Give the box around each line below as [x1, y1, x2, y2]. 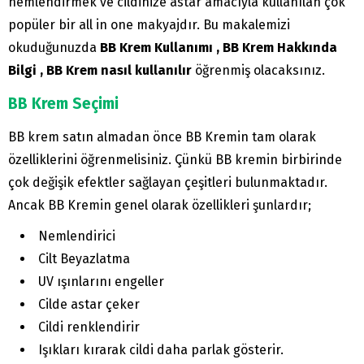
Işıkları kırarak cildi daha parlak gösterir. [38, 342, 284, 358]
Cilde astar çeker [38, 297, 140, 313]
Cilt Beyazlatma [38, 251, 130, 267]
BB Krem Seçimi [8, 94, 119, 114]
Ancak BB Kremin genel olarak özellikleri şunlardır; [8, 197, 311, 214]
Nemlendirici [38, 228, 115, 245]
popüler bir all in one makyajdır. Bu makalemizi [8, 17, 290, 33]
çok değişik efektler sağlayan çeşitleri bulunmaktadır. [8, 175, 327, 191]
